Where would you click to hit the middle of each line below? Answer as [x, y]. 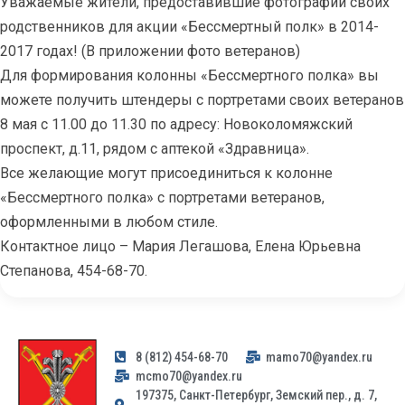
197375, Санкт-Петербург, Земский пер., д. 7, [256, 395]
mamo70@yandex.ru [319, 357]
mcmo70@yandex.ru [188, 376]
